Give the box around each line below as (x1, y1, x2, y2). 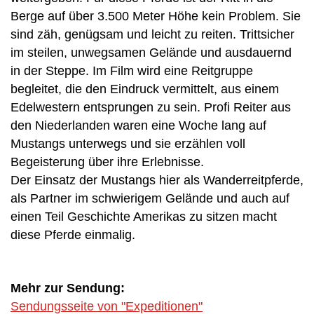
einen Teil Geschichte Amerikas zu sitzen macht (11, 210, 277, 224)
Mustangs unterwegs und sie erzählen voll (11, 137, 245, 151)
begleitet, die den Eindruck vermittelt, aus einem (11, 82, 279, 96)
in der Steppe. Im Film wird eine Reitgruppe (11, 64, 253, 78)
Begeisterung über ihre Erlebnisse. (11, 155, 204, 169)
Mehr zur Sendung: (11, 281, 125, 295)
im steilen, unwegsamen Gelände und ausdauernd (11, 46, 292, 60)
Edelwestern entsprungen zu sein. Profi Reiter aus (11, 100, 291, 114)
